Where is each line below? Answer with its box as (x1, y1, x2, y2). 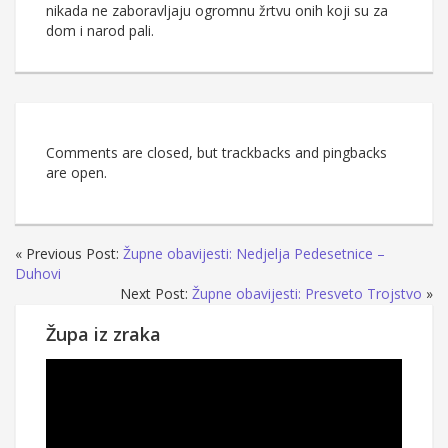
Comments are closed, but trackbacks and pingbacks (46, 143, 387, 163)
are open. (46, 163, 107, 183)
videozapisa (45, 378, 121, 398)
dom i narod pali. (46, 21, 154, 41)
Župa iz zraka (46, 322, 161, 347)
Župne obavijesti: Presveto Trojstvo (192, 284, 422, 304)
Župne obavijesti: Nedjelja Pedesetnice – (123, 244, 385, 264)
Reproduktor (45, 358, 126, 378)
